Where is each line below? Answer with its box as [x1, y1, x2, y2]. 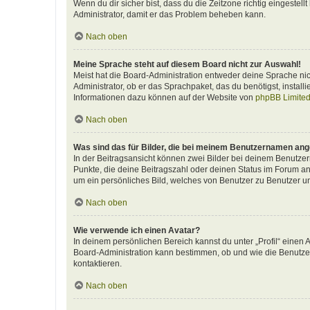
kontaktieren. [73, 259, 122, 268]
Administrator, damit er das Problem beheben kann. [73, 10, 266, 19]
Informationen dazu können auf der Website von [73, 93, 255, 102]
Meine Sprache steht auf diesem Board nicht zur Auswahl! [73, 60, 301, 69]
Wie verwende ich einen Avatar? [73, 226, 200, 235]
